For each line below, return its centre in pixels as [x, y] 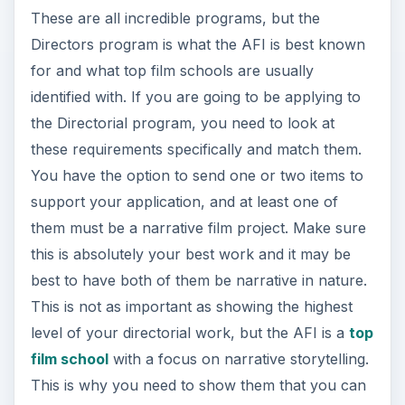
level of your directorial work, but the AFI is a [189, 333]
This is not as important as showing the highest [191, 307]
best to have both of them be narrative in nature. [198, 281]
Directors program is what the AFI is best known [198, 45]
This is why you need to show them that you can [198, 386]
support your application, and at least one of [184, 202]
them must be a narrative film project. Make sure [198, 228]
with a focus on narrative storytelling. [238, 359]
